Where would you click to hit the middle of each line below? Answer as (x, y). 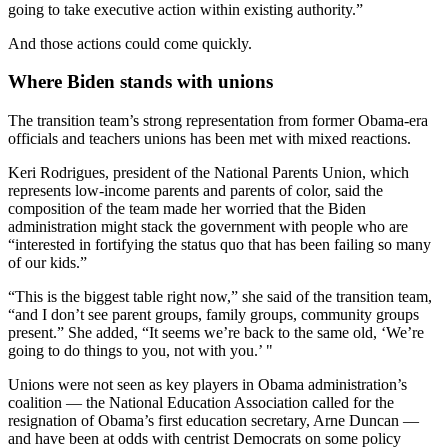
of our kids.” (47, 262)
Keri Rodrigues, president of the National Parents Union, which (208, 172)
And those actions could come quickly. (130, 43)
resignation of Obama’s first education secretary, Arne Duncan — (213, 420)
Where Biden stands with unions (140, 82)
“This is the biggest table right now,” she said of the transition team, (220, 296)
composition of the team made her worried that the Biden (187, 208)
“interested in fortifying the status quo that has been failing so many (219, 244)
